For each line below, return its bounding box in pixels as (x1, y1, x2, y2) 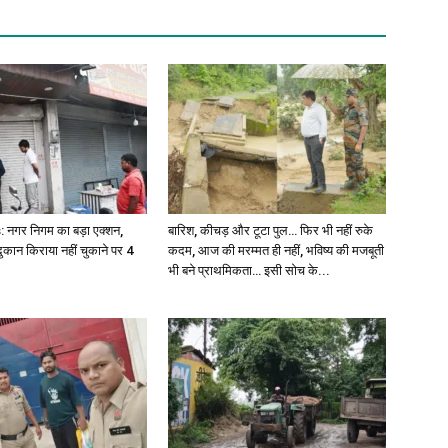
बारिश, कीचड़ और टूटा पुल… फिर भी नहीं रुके (168, 222, 373, 238)
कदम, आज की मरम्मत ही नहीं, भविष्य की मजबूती (168, 242, 384, 258)
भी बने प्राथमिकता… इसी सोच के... (168, 262, 330, 278)
